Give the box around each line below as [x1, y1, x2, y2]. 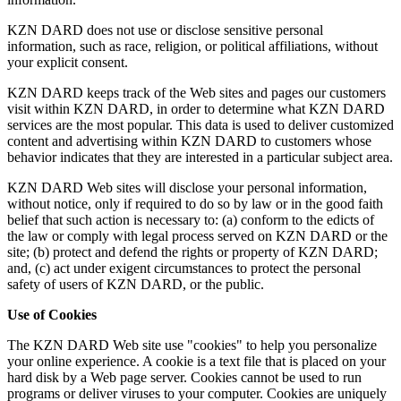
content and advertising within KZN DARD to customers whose [7, 132, 371, 149]
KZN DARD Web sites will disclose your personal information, [7, 179, 367, 195]
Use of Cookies [7, 306, 97, 322]
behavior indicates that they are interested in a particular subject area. [7, 149, 393, 165]
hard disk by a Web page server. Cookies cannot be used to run [7, 369, 362, 385]
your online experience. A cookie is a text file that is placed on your [7, 353, 386, 369]
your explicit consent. [7, 54, 128, 70]
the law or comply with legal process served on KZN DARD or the [7, 227, 388, 243]
